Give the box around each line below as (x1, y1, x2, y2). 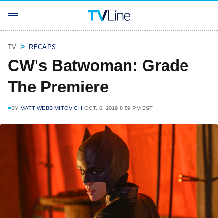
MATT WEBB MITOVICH (20, 105, 83, 111)
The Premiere (8, 78, 109, 96)
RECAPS (29, 43, 56, 51)
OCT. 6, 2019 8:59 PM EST (84, 105, 153, 111)
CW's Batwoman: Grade (8, 56, 188, 74)
